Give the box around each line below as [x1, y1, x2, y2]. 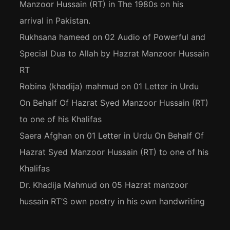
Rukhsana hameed [20, 32, 90, 43]
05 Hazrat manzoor [112, 180, 188, 190]
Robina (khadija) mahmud [20, 81, 119, 92]
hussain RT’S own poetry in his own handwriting [20, 196, 205, 207]
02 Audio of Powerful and [105, 32, 206, 43]
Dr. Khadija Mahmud [20, 180, 98, 190]
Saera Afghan [20, 130, 72, 141]
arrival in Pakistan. [20, 15, 91, 26]
